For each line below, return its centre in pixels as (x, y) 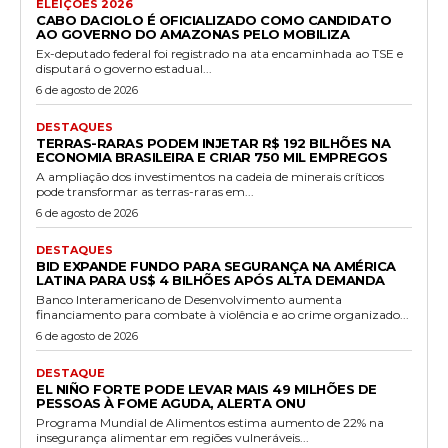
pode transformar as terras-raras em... (145, 191)
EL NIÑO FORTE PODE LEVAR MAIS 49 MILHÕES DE (206, 388)
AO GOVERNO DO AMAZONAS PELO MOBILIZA (192, 33)
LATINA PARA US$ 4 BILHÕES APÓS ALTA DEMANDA (210, 279)
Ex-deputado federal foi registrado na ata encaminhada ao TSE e (219, 53)
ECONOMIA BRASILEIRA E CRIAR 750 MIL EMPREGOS (211, 156)
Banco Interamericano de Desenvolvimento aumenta (189, 299)
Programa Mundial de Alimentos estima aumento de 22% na (210, 422)
